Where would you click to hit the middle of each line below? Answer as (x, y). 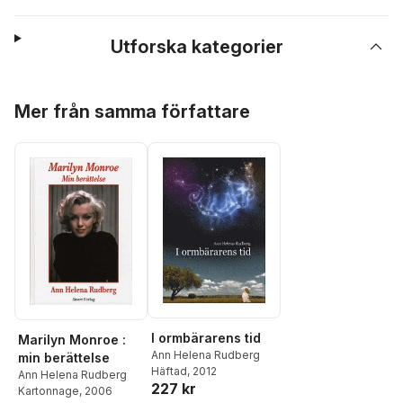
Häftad (169, 371)
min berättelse (64, 357)
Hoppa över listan (70, 98)
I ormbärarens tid (206, 337)
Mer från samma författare (132, 112)
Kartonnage (49, 390)
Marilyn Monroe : (72, 339)
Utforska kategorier (197, 47)
